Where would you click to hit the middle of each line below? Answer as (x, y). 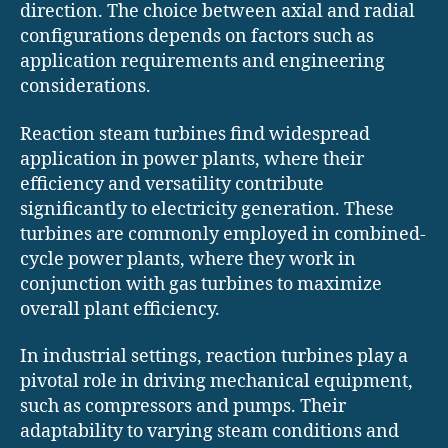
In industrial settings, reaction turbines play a (214, 357)
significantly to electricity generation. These (207, 209)
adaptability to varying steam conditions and (209, 432)
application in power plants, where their (192, 159)
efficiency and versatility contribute (172, 184)
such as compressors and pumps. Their (183, 407)
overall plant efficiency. (120, 309)
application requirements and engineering (202, 62)
